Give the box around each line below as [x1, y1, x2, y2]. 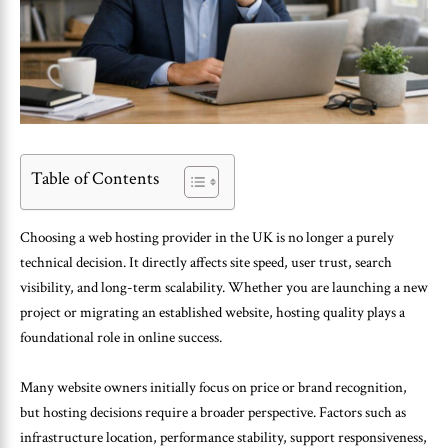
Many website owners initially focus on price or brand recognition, [20, 378, 407, 398]
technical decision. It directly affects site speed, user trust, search [20, 252, 392, 272]
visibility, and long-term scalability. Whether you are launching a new [20, 277, 428, 297]
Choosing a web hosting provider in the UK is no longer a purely [20, 227, 394, 247]
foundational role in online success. [20, 327, 222, 347]
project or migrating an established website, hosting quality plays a [20, 302, 405, 322]
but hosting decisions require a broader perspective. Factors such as [20, 403, 406, 423]
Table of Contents [31, 166, 159, 190]
